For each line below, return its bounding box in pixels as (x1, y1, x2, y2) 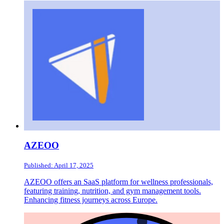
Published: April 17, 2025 (24, 161, 93, 169)
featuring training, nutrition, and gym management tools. (24, 186, 201, 195)
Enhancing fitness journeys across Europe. (24, 195, 157, 204)
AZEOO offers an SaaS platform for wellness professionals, (24, 177, 213, 186)
